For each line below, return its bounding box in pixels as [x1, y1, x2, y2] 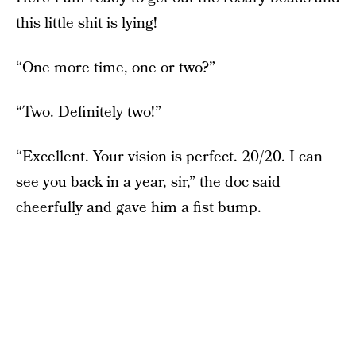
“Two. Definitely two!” [16, 102, 161, 124]
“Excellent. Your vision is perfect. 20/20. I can [16, 146, 323, 168]
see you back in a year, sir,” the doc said [16, 172, 281, 194]
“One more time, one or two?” [16, 57, 215, 79]
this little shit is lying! [16, 13, 157, 35]
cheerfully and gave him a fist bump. [16, 197, 261, 219]
